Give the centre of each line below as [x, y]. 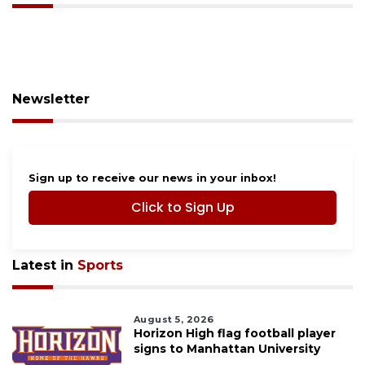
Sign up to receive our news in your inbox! [152, 178]
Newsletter [51, 99]
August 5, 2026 [174, 319]
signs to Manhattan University [226, 348]
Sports [100, 265]
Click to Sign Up [182, 207]
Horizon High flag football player [234, 333]
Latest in [45, 265]
